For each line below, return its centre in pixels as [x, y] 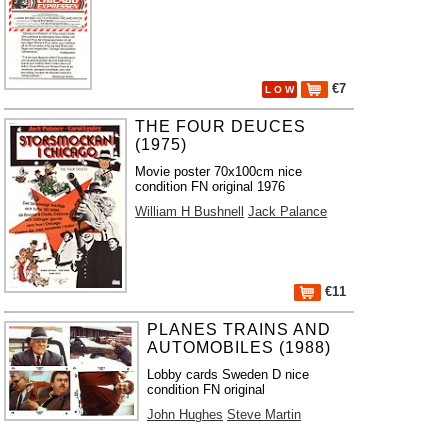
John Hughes [185, 414]
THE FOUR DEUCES [221, 126]
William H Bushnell [190, 211]
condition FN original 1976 [210, 186]
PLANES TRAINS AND [239, 329]
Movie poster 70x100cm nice [219, 171]
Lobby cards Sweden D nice [228, 374]
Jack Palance [288, 211]
